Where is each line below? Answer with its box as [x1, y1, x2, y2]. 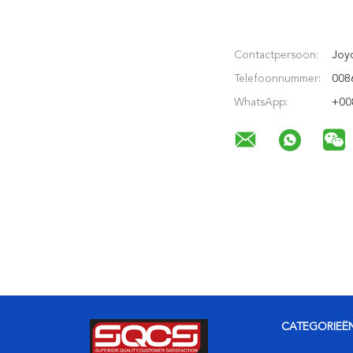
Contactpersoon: [234, 50, 318, 61]
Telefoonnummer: [234, 73, 321, 84]
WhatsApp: [234, 97, 288, 108]
